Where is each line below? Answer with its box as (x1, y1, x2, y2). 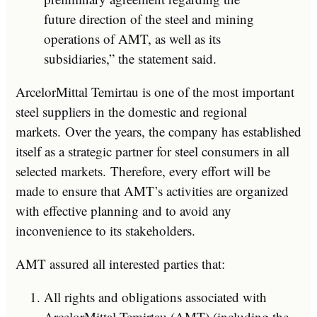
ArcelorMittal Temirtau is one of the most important (16, 82, 294, 100)
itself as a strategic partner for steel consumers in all (16, 142, 289, 160)
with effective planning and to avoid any (16, 201, 231, 219)
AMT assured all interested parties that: (16, 254, 225, 272)
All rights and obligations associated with (44, 287, 267, 306)
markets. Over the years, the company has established (16, 122, 301, 140)
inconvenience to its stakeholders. (16, 221, 195, 239)
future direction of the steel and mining (44, 9, 254, 28)
